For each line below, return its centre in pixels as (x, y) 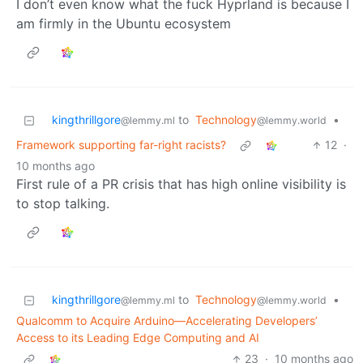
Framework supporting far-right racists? (121, 145)
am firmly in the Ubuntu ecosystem (124, 24)
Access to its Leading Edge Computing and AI (138, 338)
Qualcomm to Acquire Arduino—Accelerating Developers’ (167, 321)
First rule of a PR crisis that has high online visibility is (181, 184)
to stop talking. (63, 204)
